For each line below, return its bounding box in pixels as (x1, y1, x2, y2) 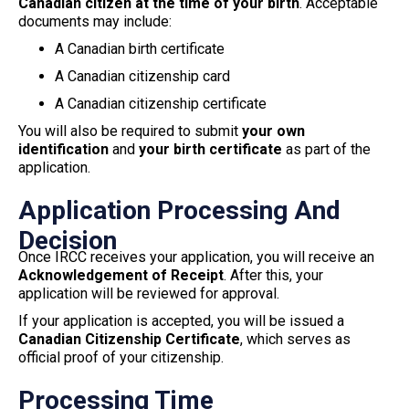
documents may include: (18, 12, 172, 30)
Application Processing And (18, 194, 341, 225)
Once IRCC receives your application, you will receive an (18, 247, 374, 266)
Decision (18, 225, 117, 256)
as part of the (282, 140, 371, 158)
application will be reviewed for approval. (18, 284, 279, 302)
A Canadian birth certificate (55, 39, 225, 58)
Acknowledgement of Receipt (18, 266, 224, 284)
